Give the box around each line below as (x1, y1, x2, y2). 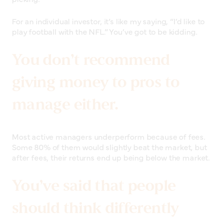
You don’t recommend (12, 50, 170, 69)
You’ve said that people (12, 176, 176, 195)
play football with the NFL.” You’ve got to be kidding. (12, 26, 197, 37)
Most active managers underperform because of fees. (12, 131, 205, 142)
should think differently (12, 198, 179, 218)
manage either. (12, 95, 118, 114)
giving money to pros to (12, 72, 180, 92)
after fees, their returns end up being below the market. (12, 152, 210, 163)
